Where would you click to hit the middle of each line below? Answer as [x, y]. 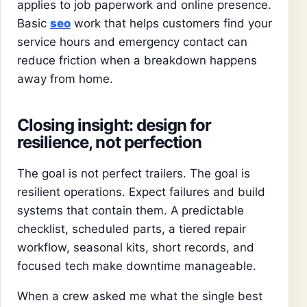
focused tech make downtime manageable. [137, 266]
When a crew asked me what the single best [140, 296]
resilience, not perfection [110, 142]
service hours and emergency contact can [132, 42]
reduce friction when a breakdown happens [137, 61]
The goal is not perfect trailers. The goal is [134, 173]
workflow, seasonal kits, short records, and [136, 247]
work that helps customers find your [171, 24]
